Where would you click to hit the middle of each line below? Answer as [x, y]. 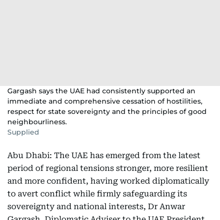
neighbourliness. [37, 122]
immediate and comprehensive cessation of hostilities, [105, 101]
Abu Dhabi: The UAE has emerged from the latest [104, 155]
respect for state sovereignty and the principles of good [107, 111]
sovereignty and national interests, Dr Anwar [96, 206]
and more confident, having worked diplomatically [108, 181]
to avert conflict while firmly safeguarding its [97, 194]
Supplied [23, 132]
